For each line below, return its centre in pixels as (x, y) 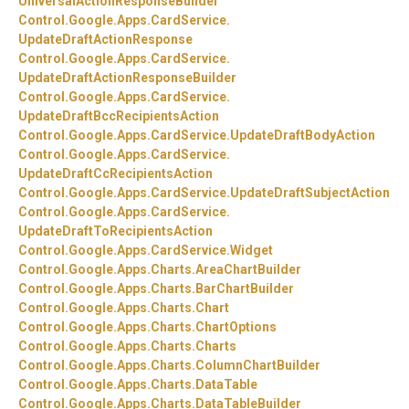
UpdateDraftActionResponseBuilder (127, 78)
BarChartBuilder (245, 289)
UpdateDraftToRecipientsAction (115, 231)
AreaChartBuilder (248, 270)
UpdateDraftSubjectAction (310, 193)
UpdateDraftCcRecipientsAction (115, 174)
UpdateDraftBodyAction (303, 136)
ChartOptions (236, 327)
